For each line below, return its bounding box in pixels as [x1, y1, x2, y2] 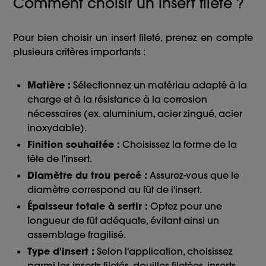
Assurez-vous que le [147, 169, 240, 182]
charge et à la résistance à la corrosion [27, 93, 208, 106]
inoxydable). [27, 122, 87, 134]
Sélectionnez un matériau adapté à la [71, 79, 248, 91]
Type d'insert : [27, 245, 95, 258]
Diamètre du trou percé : [27, 169, 148, 182]
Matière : [27, 79, 71, 91]
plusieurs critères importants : [13, 46, 146, 58]
